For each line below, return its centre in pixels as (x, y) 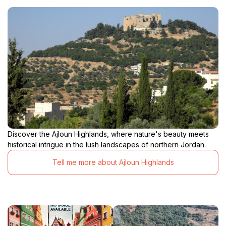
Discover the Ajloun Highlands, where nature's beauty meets (108, 134)
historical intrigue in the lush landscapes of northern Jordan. (107, 144)
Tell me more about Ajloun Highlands (113, 162)
